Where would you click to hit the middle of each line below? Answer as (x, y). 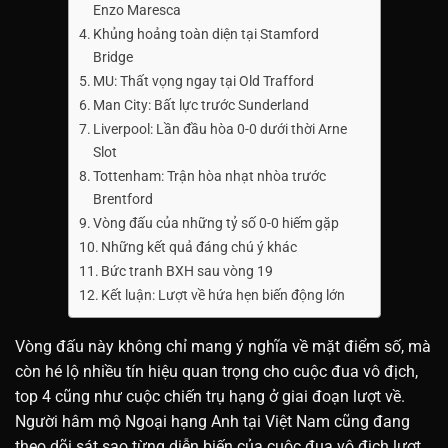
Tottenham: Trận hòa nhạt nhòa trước (210, 176)
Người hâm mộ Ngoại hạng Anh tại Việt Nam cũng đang (212, 421)
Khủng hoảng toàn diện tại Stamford (206, 34)
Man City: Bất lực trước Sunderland (201, 105)
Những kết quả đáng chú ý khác (199, 247)
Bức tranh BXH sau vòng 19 (187, 271)
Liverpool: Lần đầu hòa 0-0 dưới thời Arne (220, 129)
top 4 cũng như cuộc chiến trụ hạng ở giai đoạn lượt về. (210, 396)
